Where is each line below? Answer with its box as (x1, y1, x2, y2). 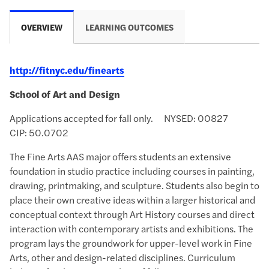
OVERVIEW (21, 22, 62, 34)
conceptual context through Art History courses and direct (10, 208, 255, 221)
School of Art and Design (10, 88, 120, 101)
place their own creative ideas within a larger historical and (10, 193, 255, 207)
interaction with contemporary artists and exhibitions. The (10, 222, 253, 235)
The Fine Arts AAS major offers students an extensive (10, 150, 231, 163)
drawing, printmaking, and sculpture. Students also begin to (10, 179, 259, 192)
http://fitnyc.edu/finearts (10, 64, 124, 77)
